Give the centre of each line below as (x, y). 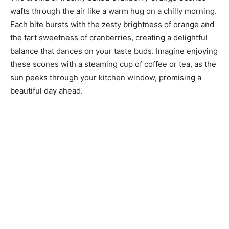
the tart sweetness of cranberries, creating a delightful (109, 38)
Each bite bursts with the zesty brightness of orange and (112, 25)
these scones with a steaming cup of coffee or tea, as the (113, 64)
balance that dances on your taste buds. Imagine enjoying (114, 51)
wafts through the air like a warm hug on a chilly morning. (113, 11)
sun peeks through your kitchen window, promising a (106, 78)
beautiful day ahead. (47, 91)
